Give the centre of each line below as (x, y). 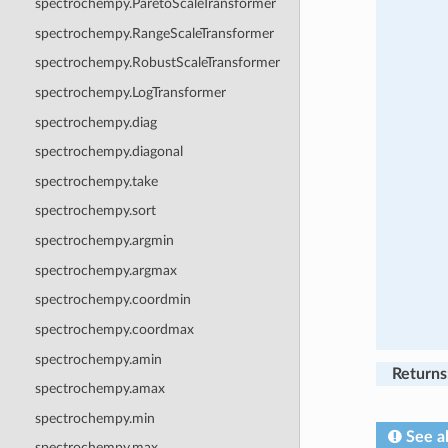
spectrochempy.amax (99, 389)
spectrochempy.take (96, 181)
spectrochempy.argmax (105, 270)
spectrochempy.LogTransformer (130, 92)
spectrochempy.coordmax (114, 329)
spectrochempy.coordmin (112, 300)
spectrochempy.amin (98, 359)
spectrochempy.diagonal (108, 152)
